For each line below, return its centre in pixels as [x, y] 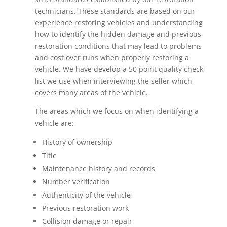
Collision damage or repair [87, 221]
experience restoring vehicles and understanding [119, 22]
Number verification [76, 181]
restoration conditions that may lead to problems [118, 46]
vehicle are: [54, 123]
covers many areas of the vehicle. [91, 92]
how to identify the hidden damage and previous [118, 34]
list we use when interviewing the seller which [113, 81]
